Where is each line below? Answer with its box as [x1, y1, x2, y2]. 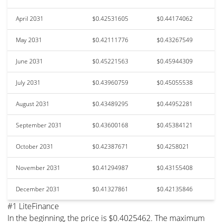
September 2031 [16, 120, 62, 129]
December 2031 [16, 184, 60, 193]
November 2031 [16, 163, 60, 172]
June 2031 [16, 56, 43, 65]
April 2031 [16, 14, 44, 23]
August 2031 [16, 99, 50, 108]
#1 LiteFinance [7, 200, 59, 212]
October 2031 [16, 142, 54, 151]
